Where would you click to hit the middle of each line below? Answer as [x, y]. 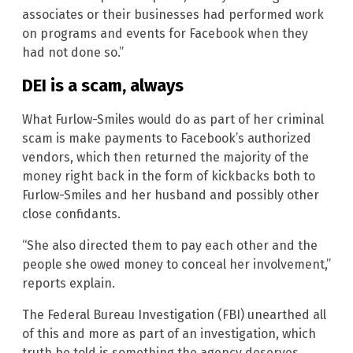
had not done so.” [73, 53]
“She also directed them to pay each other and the [170, 245]
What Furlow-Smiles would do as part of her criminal [173, 119]
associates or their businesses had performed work [173, 15]
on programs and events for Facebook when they [165, 34]
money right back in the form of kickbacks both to [169, 176]
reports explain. [69, 283]
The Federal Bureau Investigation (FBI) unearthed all [174, 314]
